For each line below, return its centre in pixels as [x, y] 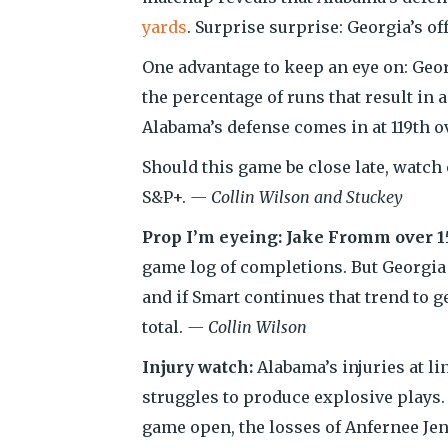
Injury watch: [197, 367]
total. [164, 327]
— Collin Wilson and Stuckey [296, 197]
